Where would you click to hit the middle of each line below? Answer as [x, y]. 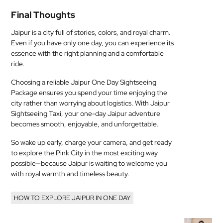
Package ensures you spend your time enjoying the [89, 93]
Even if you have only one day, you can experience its [93, 43]
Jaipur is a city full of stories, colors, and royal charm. [91, 32]
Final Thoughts [43, 15]
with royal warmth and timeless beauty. [70, 174]
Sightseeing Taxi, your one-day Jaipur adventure [86, 113]
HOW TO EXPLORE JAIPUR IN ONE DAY [72, 198]
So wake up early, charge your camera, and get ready [92, 142]
